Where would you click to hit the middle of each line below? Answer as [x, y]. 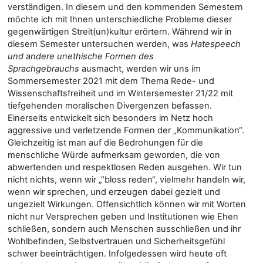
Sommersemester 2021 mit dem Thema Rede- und [111, 81]
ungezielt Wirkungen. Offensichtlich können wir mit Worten [127, 204]
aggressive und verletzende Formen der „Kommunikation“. [126, 130]
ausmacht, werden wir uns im [141, 68]
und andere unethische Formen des [81, 56]
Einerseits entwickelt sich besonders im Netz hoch [110, 118]
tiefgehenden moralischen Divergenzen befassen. [110, 105]
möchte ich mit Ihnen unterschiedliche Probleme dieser [120, 19]
